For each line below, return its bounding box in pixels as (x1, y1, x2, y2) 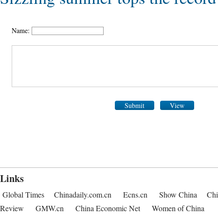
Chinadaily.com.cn (54, 189, 111, 200)
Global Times (2, 189, 44, 200)
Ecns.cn (123, 189, 147, 200)
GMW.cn (36, 203, 66, 213)
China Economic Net (75, 203, 140, 213)
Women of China (152, 203, 204, 213)
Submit (125, 101, 145, 110)
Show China (159, 189, 197, 200)
